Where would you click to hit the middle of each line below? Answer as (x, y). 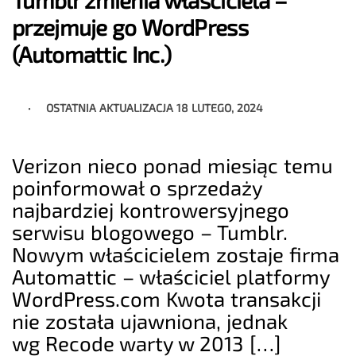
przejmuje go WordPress (130, 27)
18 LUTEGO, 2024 (220, 107)
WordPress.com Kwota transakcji (167, 299)
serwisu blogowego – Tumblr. (150, 232)
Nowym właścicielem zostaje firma (176, 254)
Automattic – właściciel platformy (171, 277)
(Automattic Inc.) (92, 54)
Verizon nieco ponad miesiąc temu (173, 165)
